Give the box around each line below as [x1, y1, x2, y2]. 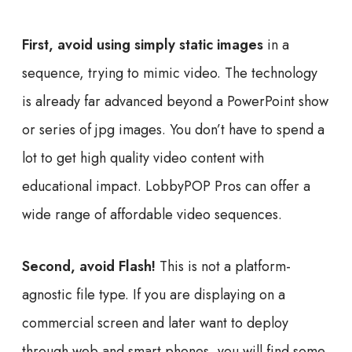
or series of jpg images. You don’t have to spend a [22, 119, 324, 140]
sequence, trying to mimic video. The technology [22, 63, 317, 83]
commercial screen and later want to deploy [22, 313, 288, 333]
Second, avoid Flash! [22, 256, 156, 277]
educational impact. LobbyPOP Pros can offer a [22, 176, 310, 196]
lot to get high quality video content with [22, 148, 264, 168]
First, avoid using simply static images [22, 35, 263, 55]
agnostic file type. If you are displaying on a [22, 284, 285, 305]
